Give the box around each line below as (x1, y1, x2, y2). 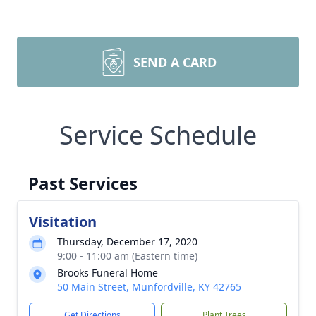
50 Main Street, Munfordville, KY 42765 (57, 280, 241, 293)
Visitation (29, 212, 97, 231)
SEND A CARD (133, 54, 217, 71)
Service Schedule (59, 118, 257, 152)
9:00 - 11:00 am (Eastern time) (57, 249, 197, 262)
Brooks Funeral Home (57, 266, 158, 279)
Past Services (28, 171, 138, 195)
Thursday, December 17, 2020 (57, 235, 197, 248)
